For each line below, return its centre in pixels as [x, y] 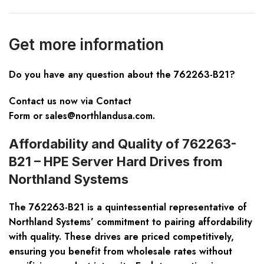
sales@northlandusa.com [99, 116]
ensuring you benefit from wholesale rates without [121, 252]
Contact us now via [51, 101]
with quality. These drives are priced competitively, [121, 237]
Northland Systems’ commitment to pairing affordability [131, 222]
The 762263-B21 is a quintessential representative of [128, 207]
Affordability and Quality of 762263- [123, 144]
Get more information [86, 45]
